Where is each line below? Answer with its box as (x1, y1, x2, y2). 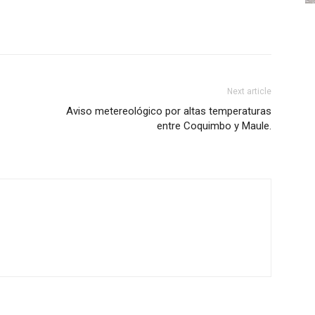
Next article (227, 86, 271, 96)
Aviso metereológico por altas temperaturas (66, 105, 271, 117)
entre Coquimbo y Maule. (157, 120, 271, 132)
